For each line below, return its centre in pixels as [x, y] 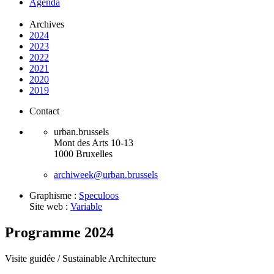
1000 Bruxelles [83, 154]
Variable [86, 207]
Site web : [50, 207]
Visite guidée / [34, 259]
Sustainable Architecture [109, 259]
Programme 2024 [59, 233]
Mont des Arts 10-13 [94, 143]
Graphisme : [54, 196]
